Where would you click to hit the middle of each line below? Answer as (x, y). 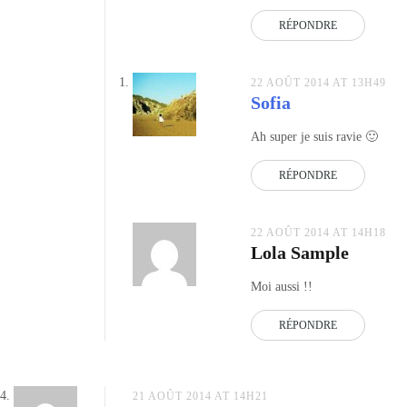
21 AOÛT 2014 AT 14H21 (200, 396)
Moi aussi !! (282, 286)
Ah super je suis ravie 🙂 (314, 136)
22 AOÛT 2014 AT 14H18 (318, 232)
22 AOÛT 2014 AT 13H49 (318, 82)
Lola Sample (300, 252)
